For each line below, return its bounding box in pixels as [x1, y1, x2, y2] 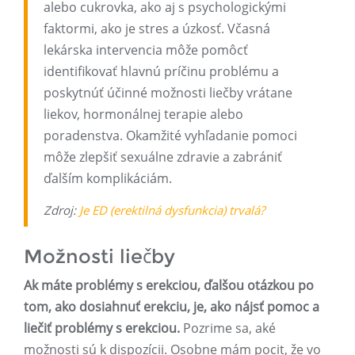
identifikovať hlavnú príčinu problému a [44, 63, 279, 81]
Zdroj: [44, 202, 79, 219]
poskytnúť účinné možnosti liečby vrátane [44, 84, 292, 102]
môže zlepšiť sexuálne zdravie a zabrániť [44, 148, 282, 166]
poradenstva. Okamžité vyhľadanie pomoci [44, 127, 297, 145]
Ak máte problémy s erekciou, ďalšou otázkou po [24, 277, 314, 295]
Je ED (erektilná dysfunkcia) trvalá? [79, 202, 265, 219]
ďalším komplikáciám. [44, 170, 172, 188]
